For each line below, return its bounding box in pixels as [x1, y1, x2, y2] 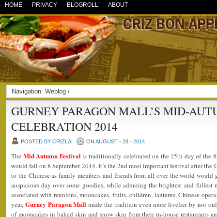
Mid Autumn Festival [23, 151, 81, 160]
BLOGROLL [67, 1, 98, 8]
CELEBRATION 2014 [11, 119, 118, 134]
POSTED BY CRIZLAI [21, 139, 73, 144]
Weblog [45, 88, 66, 95]
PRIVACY [32, 1, 57, 8]
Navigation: [12, 88, 45, 95]
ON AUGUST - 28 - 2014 [86, 139, 145, 144]
